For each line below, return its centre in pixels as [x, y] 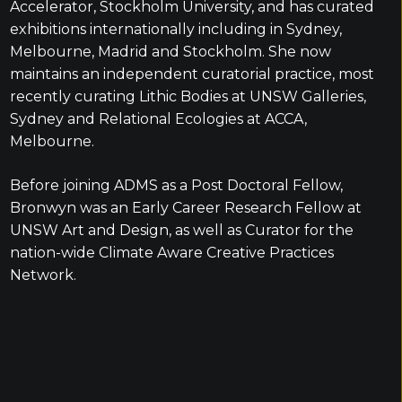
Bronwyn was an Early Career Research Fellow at [185, 208]
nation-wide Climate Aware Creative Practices [171, 253]
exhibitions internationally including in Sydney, [175, 29]
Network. [43, 275]
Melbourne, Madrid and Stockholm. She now [170, 52]
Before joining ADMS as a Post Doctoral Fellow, [176, 185]
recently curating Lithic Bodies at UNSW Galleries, [188, 96]
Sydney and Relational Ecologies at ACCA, [158, 119]
